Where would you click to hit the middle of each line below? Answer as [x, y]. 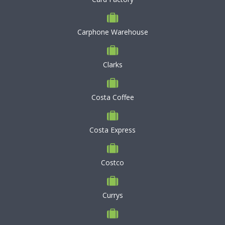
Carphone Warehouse [113, 32]
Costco [113, 162]
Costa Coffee [113, 97]
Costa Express [113, 130]
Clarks [113, 65]
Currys [113, 195]
